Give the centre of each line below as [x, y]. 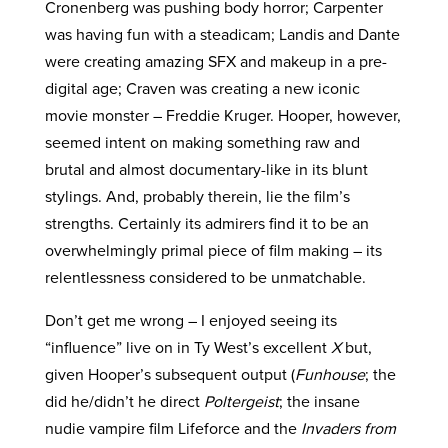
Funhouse [329, 374]
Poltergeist [241, 401]
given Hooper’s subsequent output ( [169, 374]
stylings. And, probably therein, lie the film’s [197, 196]
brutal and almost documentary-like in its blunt [206, 169]
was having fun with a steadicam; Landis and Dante [222, 34]
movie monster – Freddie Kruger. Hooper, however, [222, 115]
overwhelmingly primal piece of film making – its [213, 250]
